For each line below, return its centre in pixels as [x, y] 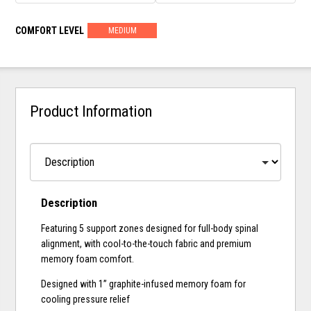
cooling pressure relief [86, 300]
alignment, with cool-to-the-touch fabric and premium [146, 244]
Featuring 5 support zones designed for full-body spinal [150, 229]
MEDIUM [122, 30]
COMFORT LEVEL [50, 30]
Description [69, 203]
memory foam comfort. [88, 259]
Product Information [91, 111]
